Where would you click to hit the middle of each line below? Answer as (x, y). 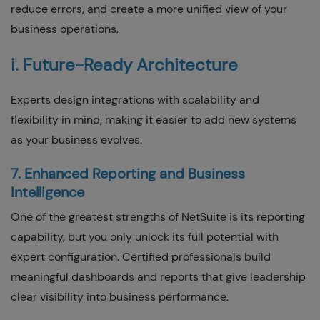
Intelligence (47, 192)
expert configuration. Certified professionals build (141, 256)
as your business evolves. (76, 139)
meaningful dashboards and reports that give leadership (158, 276)
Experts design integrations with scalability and (135, 99)
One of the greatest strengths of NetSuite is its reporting (158, 216)
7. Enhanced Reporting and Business (128, 173)
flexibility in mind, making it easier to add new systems (154, 119)
